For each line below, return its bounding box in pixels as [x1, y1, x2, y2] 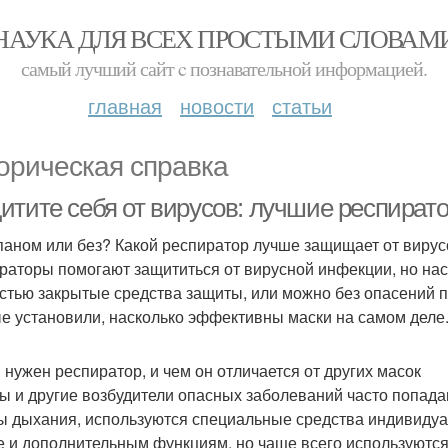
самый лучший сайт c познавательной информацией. [21, 55, 427, 82]
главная [88, 91, 162, 120]
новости [180, 91, 254, 120]
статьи [272, 91, 332, 120]
